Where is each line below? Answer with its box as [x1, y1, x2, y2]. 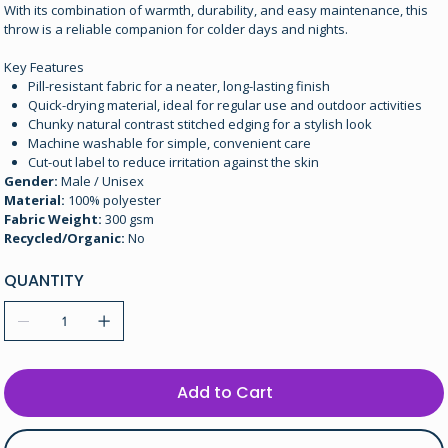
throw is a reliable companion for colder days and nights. [4, 20, 349, 39]
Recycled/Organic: [4, 229, 126, 248]
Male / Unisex [58, 172, 145, 191]
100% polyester [65, 191, 162, 210]
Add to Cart [177, 381, 273, 405]
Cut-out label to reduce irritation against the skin [27, 153, 319, 172]
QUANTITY [4, 269, 85, 293]
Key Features [4, 58, 85, 77]
